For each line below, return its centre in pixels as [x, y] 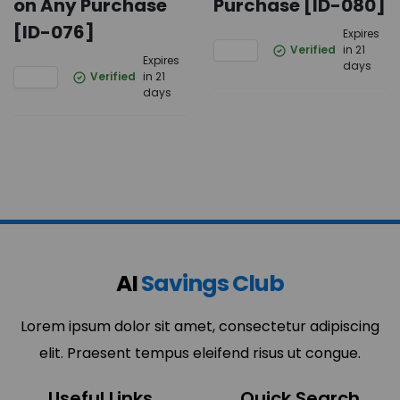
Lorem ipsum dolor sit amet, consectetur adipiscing [200, 326]
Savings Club [212, 283]
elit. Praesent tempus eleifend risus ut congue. [200, 353]
